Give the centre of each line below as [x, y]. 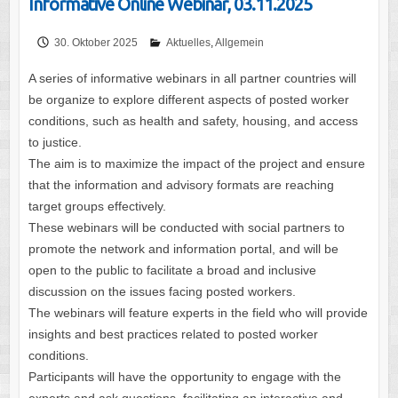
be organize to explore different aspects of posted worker [188, 100]
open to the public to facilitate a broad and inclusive [172, 271]
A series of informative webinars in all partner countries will [192, 79]
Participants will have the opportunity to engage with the [184, 377]
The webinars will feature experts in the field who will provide [198, 313]
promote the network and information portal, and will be [183, 249]
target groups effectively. [97, 207]
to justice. [55, 143]
